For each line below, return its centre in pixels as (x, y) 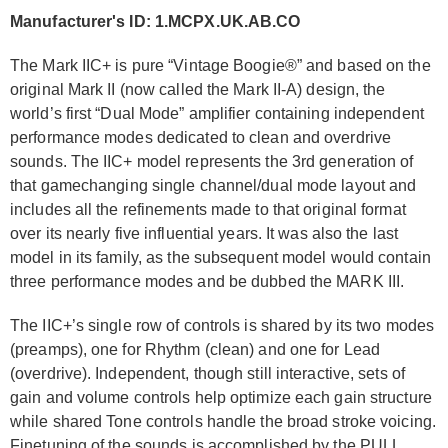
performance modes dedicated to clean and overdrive (201, 137)
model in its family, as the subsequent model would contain (220, 257)
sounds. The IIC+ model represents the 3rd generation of (212, 161)
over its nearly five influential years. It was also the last (204, 233)
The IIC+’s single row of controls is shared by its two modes (222, 325)
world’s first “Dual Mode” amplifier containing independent (217, 113)
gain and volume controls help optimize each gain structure (221, 397)
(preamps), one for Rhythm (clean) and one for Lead (195, 349)
